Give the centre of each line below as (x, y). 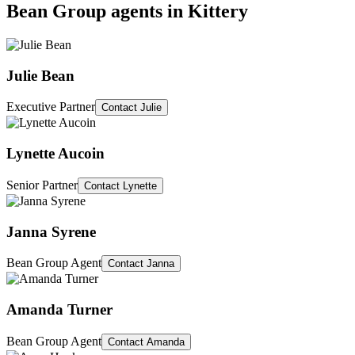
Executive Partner (51, 107)
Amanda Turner (59, 309)
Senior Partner (42, 185)
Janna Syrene (51, 231)
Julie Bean (40, 75)
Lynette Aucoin (55, 154)
